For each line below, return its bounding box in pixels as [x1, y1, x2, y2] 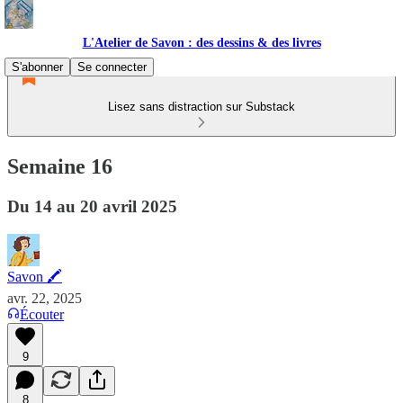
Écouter [20, 306, 64, 322]
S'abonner [12, 60, 63, 74]
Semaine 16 [7, 154, 112, 178]
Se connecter [77, 60, 147, 74]
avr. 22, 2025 [7, 290, 82, 306]
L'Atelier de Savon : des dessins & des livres [82, 36, 321, 49]
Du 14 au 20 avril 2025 [7, 196, 177, 216]
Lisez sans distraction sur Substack [108, 100, 295, 113]
